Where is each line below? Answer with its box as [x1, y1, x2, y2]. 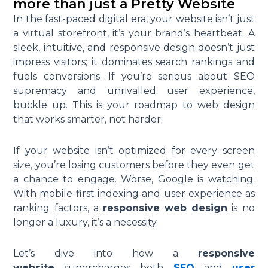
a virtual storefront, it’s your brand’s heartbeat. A [13, 28, 255, 39]
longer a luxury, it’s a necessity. [13, 217, 159, 229]
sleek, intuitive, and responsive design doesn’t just [13, 42, 255, 54]
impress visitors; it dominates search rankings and [13, 56, 255, 68]
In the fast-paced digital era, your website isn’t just [13, 13, 255, 25]
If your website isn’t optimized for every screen [13, 145, 255, 157]
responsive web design [102, 202, 228, 214]
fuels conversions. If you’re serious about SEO [13, 71, 255, 83]
